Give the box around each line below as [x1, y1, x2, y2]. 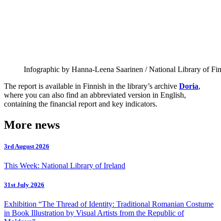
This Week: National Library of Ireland [4, 161, 125, 170]
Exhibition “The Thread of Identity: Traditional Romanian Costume [4, 200, 214, 209]
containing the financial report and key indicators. [4, 99, 157, 108]
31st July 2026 [4, 181, 44, 189]
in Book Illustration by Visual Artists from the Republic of [4, 209, 184, 218]
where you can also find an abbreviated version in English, [4, 90, 186, 99]
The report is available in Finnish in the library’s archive [4, 81, 179, 90]
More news [4, 118, 60, 131]
